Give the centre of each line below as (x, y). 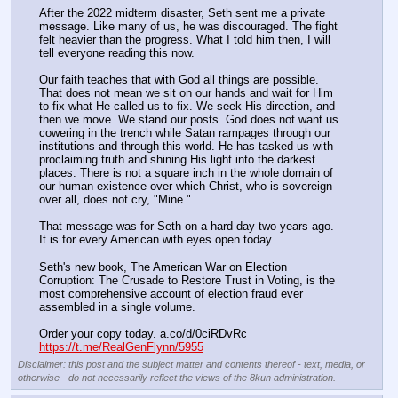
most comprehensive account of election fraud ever (171, 293)
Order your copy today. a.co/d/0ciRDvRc (143, 333)
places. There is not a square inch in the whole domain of (186, 173)
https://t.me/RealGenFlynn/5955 (121, 346)
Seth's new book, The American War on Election (163, 267)
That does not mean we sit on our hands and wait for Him (186, 93)
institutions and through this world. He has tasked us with (186, 147)
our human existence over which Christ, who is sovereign (186, 187)
